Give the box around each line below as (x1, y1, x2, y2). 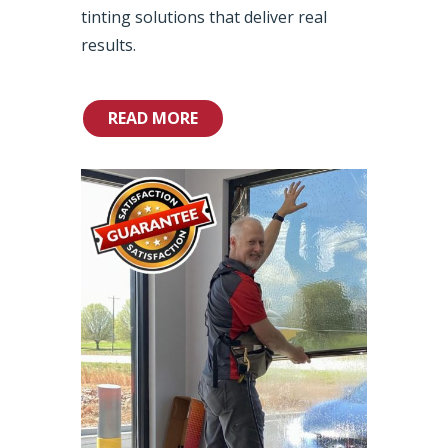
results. (80, 34, 136, 57)
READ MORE (107, 106, 198, 129)
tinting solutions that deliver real (80, 6, 327, 29)
